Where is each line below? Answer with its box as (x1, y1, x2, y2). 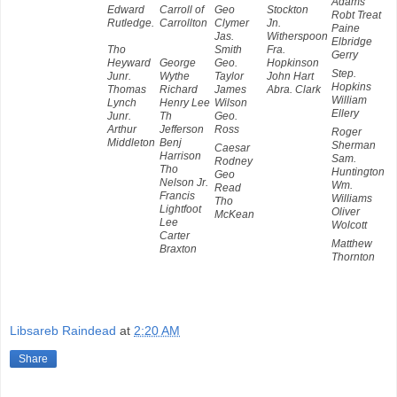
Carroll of (160, 3, 204, 16)
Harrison (160, 149, 201, 162)
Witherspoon (267, 29, 328, 43)
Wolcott (331, 218, 367, 231)
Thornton (331, 250, 375, 263)
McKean (214, 207, 254, 221)
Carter (160, 229, 190, 242)
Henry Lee (160, 96, 210, 109)
